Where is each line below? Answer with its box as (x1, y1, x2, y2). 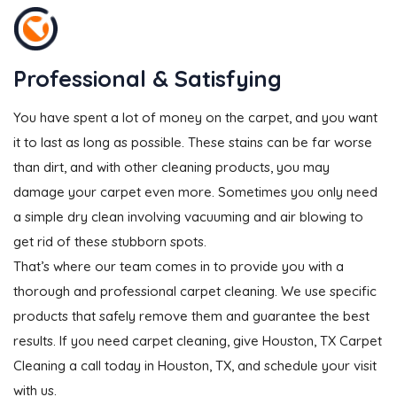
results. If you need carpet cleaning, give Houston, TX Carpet (13, 331, 382, 349)
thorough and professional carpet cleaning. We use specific (13, 282, 377, 300)
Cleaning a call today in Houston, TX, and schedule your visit (13, 356, 377, 374)
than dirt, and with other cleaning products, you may (13, 158, 330, 175)
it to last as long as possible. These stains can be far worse (13, 133, 372, 151)
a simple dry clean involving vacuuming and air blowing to (13, 207, 363, 225)
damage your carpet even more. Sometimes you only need (13, 183, 378, 200)
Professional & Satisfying (13, 64, 282, 92)
